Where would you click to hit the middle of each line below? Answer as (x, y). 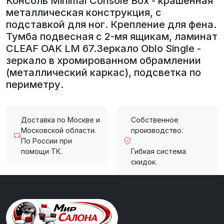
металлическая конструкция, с (84, 13)
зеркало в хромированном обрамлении (103, 61)
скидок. (144, 162)
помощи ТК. (41, 151)
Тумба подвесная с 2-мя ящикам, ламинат (112, 37)
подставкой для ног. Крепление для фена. (111, 25)
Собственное (155, 120)
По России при (46, 141)
